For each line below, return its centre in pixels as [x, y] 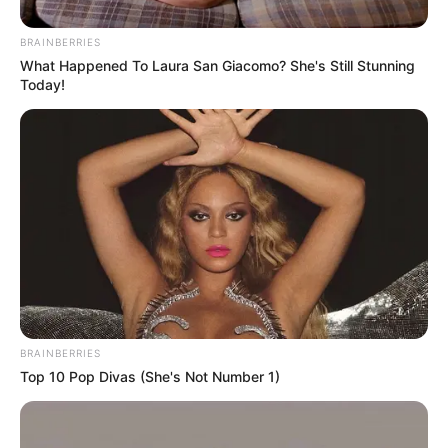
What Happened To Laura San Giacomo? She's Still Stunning [217, 66]
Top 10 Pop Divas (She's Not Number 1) [150, 377]
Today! [42, 85]
